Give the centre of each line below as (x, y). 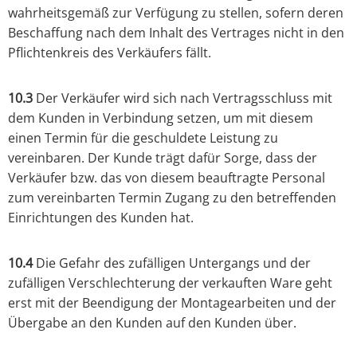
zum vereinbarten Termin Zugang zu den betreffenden (172, 198)
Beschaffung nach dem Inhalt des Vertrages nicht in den (176, 33)
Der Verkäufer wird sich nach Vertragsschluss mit (182, 98)
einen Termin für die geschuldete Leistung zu (143, 138)
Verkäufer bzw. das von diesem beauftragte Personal (167, 178)
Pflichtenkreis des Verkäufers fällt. (110, 53)
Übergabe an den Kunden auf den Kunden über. (152, 323)
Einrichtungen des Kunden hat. (101, 218)
